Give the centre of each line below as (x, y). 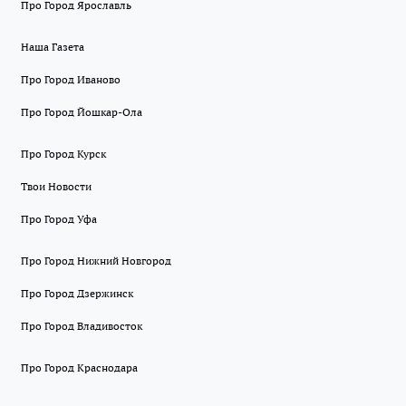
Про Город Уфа (59, 219)
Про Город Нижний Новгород (96, 261)
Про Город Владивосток (82, 326)
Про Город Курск (63, 154)
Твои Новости (56, 187)
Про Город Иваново (71, 80)
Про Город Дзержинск (77, 294)
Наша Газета (53, 47)
